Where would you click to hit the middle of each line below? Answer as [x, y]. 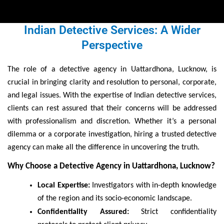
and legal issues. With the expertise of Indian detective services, [112, 95]
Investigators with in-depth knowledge [153, 186]
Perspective [112, 45]
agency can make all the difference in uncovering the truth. [103, 147]
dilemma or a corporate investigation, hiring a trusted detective [112, 134]
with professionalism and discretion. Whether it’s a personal [112, 121]
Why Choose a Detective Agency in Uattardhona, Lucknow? [111, 166]
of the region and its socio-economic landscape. [115, 199]
